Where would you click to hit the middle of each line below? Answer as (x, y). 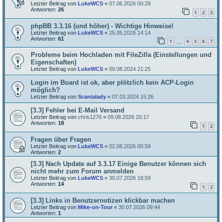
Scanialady (92, 97)
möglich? (45, 90)
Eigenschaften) (54, 62)
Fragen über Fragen (61, 139)
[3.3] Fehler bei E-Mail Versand (78, 111)
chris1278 (90, 117)
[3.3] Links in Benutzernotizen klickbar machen (103, 200)
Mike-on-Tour (95, 207)
